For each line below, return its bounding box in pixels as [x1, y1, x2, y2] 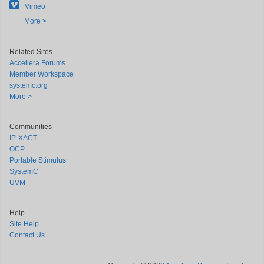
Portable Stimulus [9, 156, 66, 164]
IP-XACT [9, 134, 37, 142]
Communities [9, 123, 52, 131]
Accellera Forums [9, 59, 65, 67]
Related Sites [9, 48, 52, 56]
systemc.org [9, 81, 48, 90]
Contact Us [9, 231, 45, 239]
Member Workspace [9, 70, 74, 78]
